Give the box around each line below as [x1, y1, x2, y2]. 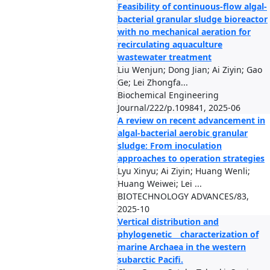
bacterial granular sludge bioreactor [118, 13, 268, 25]
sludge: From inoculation [118, 140, 222, 151]
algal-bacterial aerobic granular [118, 127, 248, 139]
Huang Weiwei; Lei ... [118, 178, 202, 189]
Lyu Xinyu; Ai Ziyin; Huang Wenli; [118, 165, 250, 177]
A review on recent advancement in [118, 115, 265, 126]
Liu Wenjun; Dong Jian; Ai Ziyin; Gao [118, 64, 262, 75]
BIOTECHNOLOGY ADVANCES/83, [118, 190, 249, 202]
